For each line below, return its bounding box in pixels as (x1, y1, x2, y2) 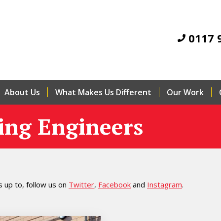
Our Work (167, 87, 204, 98)
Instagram (147, 180, 182, 189)
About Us (4, 87, 40, 98)
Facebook (98, 180, 131, 189)
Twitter (69, 180, 94, 189)
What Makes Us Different (55, 87, 151, 98)
